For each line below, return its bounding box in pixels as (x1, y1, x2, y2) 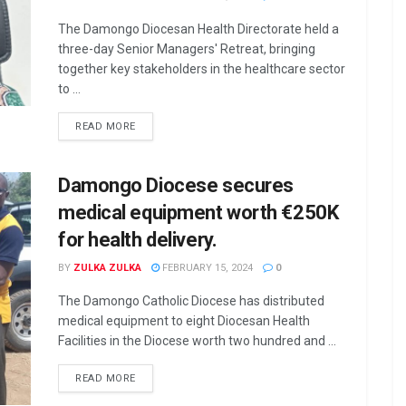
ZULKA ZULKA (73, 262, 141, 274)
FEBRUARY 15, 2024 (159, 262, 253, 274)
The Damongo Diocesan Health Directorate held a (58, 22, 339, 36)
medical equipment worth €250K (58, 201, 339, 224)
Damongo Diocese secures (58, 174, 294, 197)
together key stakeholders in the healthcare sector (58, 62, 345, 76)
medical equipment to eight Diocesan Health (58, 314, 310, 328)
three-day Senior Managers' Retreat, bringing (58, 42, 315, 56)
